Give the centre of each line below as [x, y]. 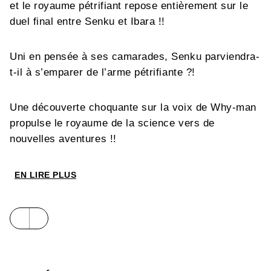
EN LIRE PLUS [45, 175]
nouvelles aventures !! [63, 139]
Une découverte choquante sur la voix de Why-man [133, 107]
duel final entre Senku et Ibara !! [88, 21]
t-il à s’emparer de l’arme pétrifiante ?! [103, 72]
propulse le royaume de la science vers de [112, 123]
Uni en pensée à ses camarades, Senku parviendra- [135, 56]
